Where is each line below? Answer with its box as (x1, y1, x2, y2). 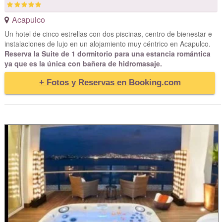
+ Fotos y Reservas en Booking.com (39, 78, 181, 88)
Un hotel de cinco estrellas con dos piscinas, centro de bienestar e (4, 29, 212, 39)
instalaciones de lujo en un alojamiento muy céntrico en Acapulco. (4, 39, 211, 49)
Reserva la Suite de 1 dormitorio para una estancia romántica (4, 49, 211, 59)
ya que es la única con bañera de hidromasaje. (4, 58, 162, 69)
